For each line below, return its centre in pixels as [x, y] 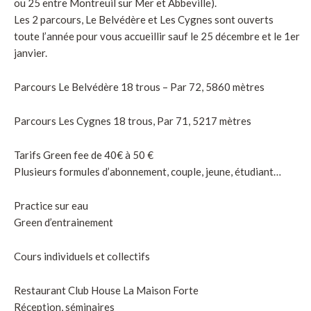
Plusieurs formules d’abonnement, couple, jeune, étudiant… [148, 171]
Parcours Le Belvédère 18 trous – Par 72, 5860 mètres [139, 86]
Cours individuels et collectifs [82, 256]
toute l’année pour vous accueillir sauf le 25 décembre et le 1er [157, 36]
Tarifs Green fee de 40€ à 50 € [84, 154]
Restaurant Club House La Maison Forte [106, 290]
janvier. [31, 52]
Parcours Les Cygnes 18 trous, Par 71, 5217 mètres [133, 120]
